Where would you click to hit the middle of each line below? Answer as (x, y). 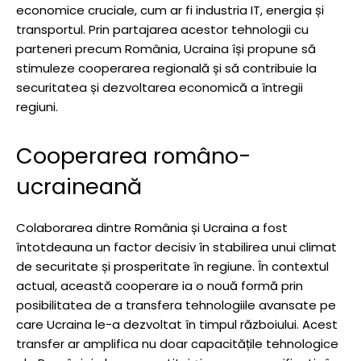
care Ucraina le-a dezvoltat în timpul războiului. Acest (177, 324)
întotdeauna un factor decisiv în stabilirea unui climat (176, 247)
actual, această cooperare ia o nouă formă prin (160, 285)
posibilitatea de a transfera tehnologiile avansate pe (176, 305)
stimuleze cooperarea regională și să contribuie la (166, 68)
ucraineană (79, 186)
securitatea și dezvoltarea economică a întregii (160, 87)
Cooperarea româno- (134, 156)
